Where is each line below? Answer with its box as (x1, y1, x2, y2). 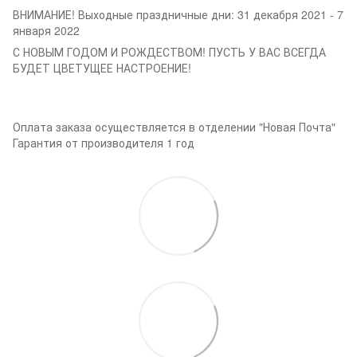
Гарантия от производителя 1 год (13, 134, 194, 151)
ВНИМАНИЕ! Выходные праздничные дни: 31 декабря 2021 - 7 (13, 6, 343, 22)
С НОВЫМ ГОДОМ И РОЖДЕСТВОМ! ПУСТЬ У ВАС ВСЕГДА (13, 43, 326, 60)
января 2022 (13, 22, 80, 38)
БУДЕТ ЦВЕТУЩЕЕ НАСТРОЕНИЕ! (13, 59, 191, 76)
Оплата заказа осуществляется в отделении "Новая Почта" (13, 118, 335, 135)
